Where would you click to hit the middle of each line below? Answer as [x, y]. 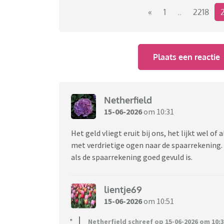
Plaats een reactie [187, 57]
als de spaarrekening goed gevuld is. [132, 157]
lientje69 [123, 190]
